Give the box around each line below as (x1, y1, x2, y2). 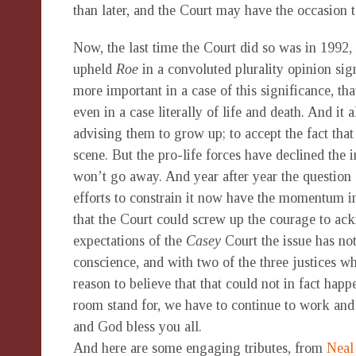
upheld (73, 61, 116, 77)
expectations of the (73, 233, 186, 249)
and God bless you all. (73, 319, 202, 335)
